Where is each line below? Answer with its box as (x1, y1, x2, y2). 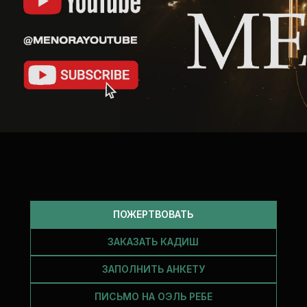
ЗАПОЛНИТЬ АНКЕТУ (101, 263, 205, 275)
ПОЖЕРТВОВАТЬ (113, 208, 194, 220)
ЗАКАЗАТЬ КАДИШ (108, 236, 199, 247)
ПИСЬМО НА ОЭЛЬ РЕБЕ (94, 291, 212, 302)
